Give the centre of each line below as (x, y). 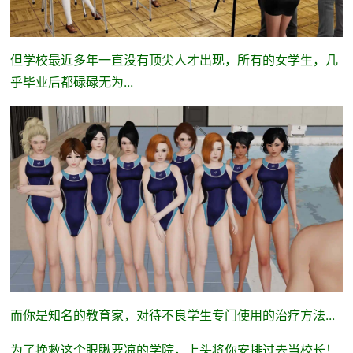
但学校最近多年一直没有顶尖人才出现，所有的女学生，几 (174, 59)
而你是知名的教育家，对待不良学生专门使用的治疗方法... (172, 316)
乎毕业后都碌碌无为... (71, 82)
